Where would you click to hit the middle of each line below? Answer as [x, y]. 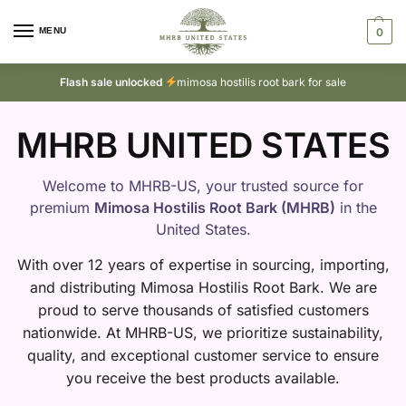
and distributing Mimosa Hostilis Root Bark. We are [203, 287]
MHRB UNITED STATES [203, 145]
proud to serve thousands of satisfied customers [203, 310]
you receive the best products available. [203, 378]
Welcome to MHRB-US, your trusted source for [203, 186]
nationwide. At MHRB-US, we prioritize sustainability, [203, 333]
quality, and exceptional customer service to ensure [203, 355]
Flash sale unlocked [112, 82]
